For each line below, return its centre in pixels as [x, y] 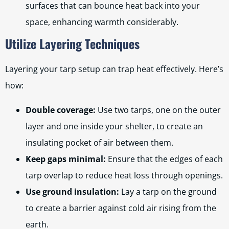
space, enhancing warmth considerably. [102, 22]
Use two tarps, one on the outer [158, 110]
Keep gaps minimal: [66, 159]
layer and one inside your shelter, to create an [114, 126]
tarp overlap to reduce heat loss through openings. [124, 175]
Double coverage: [61, 110]
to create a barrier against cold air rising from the [121, 208]
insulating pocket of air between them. [99, 143]
